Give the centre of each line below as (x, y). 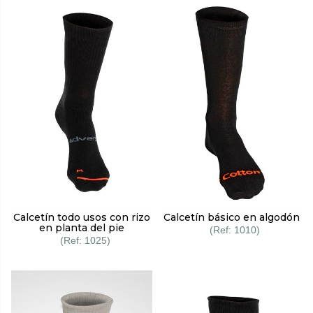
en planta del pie (82, 228)
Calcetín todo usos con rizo (82, 218)
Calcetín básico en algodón (231, 218)
